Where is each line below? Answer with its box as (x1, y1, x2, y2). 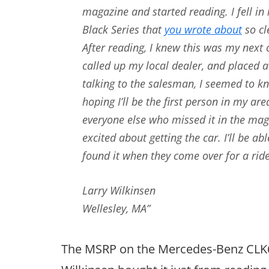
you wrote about (165, 22, 242, 37)
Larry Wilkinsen (82, 183, 156, 198)
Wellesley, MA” (82, 201, 150, 216)
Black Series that (82, 22, 165, 37)
